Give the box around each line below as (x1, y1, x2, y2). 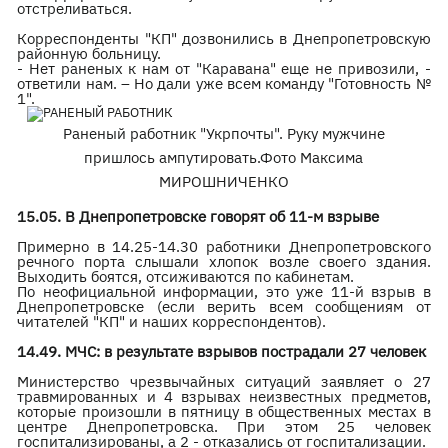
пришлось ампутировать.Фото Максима (84, 148, 364, 167)
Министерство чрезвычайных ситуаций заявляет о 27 (17, 372, 431, 391)
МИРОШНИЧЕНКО (158, 172, 289, 191)
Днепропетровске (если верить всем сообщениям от (17, 297, 431, 316)
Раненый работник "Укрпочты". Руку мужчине (62, 124, 385, 143)
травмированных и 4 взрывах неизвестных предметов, (17, 387, 431, 406)
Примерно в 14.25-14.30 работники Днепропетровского (17, 237, 431, 256)
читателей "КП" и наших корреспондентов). (17, 312, 327, 331)
